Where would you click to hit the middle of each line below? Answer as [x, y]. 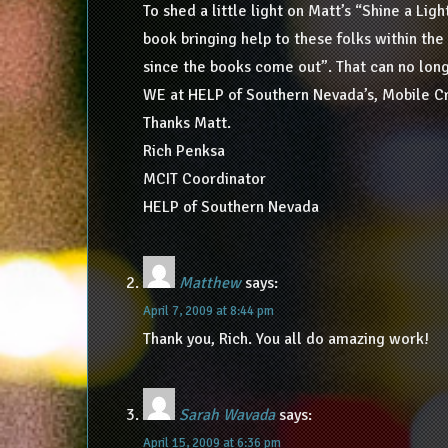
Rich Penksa [183, 150]
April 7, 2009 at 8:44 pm [208, 310]
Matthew [209, 282]
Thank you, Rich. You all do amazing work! [285, 338]
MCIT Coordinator [204, 178]
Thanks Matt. [186, 122]
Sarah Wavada [226, 414]
